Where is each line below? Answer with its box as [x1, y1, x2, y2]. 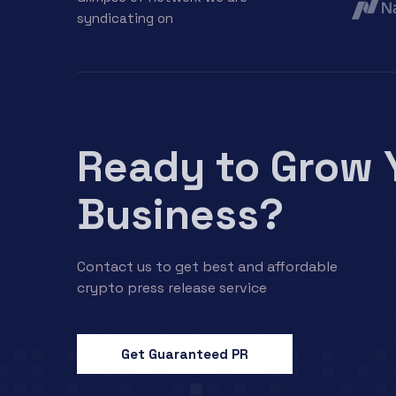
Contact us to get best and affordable [77, 257, 338, 277]
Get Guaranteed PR [121, 346, 248, 363]
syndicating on [77, 10, 173, 27]
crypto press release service [77, 278, 267, 298]
